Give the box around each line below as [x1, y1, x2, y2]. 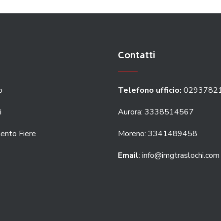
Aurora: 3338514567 [118, 106, 194, 117]
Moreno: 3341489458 [118, 128, 199, 139]
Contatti [118, 48, 155, 64]
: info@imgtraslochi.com [139, 149, 220, 161]
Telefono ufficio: [118, 84, 184, 96]
